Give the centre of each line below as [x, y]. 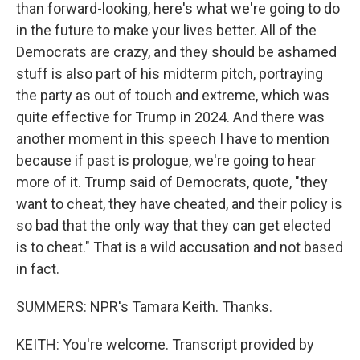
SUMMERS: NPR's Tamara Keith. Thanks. [144, 307]
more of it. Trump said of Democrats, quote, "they [172, 182]
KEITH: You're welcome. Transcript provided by [165, 344]
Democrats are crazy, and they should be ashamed [176, 52]
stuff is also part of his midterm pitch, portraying [170, 74]
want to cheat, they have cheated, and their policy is [179, 204]
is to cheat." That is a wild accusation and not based [180, 247]
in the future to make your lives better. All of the [166, 30]
